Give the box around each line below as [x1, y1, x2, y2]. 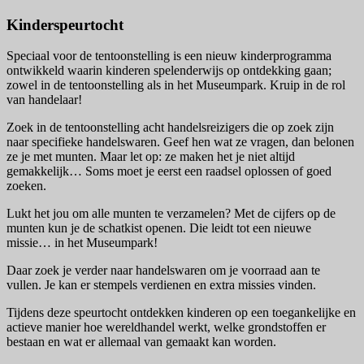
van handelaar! [6, 93, 82, 107]
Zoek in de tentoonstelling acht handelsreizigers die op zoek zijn [6, 120, 334, 135]
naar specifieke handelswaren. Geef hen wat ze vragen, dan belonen [6, 135, 354, 149]
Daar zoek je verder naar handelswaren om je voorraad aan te [6, 263, 320, 278]
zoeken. [6, 179, 46, 193]
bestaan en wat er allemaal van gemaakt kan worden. [6, 335, 276, 349]
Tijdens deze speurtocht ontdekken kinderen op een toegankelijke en [6, 305, 356, 320]
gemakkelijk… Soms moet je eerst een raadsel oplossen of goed [6, 164, 331, 179]
